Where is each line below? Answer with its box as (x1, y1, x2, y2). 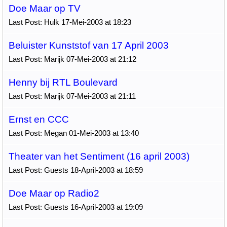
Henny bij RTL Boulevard (8, 77, 118, 88)
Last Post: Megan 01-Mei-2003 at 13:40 (8, 129, 139, 137)
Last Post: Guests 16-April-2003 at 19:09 (8, 203, 143, 211)
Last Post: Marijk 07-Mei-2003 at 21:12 (8, 55, 136, 63)
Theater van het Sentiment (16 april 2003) (8, 151, 190, 162)
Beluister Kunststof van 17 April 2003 (8, 40, 169, 51)
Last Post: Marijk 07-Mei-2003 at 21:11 (8, 92, 136, 100)
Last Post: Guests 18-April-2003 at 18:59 (8, 166, 143, 174)
